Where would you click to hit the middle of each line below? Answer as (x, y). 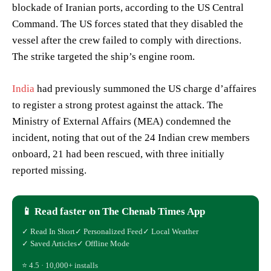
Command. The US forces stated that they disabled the (128, 24)
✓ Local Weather (171, 232)
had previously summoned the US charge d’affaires (145, 89)
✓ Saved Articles (49, 244)
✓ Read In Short (48, 232)
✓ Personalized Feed (109, 232)
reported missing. (49, 171)
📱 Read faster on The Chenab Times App (113, 212)
